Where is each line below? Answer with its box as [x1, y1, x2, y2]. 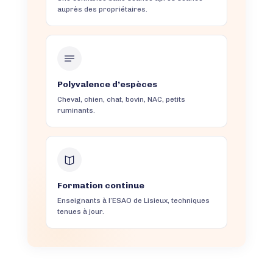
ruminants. [57, 106, 95, 115]
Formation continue [57, 180, 144, 191]
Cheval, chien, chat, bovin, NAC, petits [57, 95, 185, 104]
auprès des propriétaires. [57, 5, 147, 14]
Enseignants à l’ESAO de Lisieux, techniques [57, 196, 210, 205]
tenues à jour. [57, 207, 104, 216]
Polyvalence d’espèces [57, 79, 157, 90]
